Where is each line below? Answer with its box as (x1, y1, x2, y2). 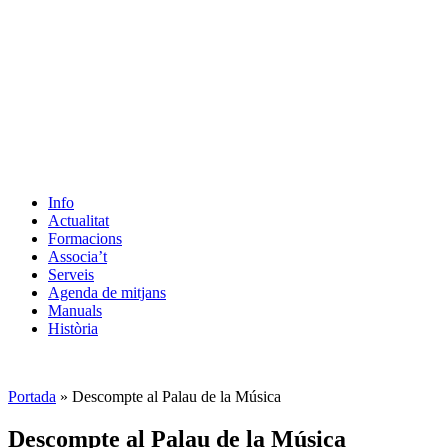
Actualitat (48, 212, 109, 229)
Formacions (48, 230, 122, 247)
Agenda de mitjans (48, 284, 166, 301)
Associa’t (48, 248, 107, 265)
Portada (8, 388, 56, 405)
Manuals (48, 302, 102, 319)
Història (48, 320, 98, 337)
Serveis (48, 266, 94, 283)
